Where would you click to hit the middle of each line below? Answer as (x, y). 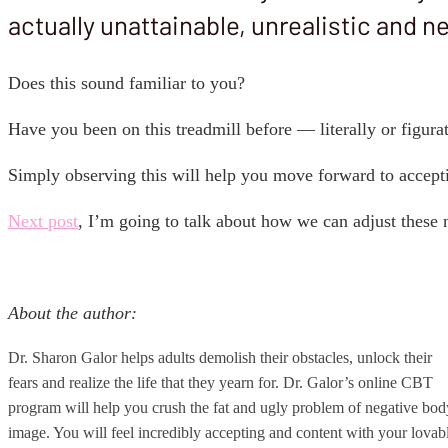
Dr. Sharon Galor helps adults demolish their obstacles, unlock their (220, 358)
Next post (43, 221)
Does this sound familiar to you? (126, 83)
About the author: (72, 313)
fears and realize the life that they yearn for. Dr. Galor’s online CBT (220, 383)
